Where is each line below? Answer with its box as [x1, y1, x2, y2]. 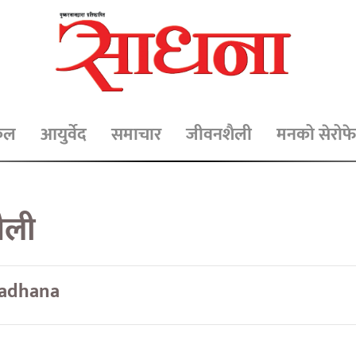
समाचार [111, 119, 162, 149]
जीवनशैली [186, 119, 253, 149]
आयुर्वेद [41, 119, 87, 149]
